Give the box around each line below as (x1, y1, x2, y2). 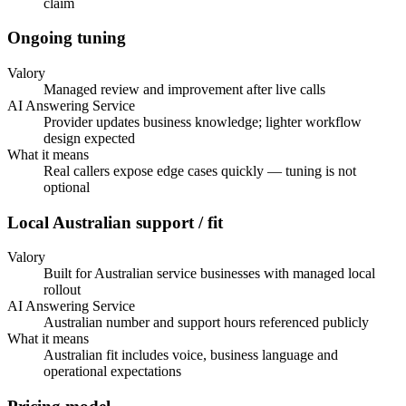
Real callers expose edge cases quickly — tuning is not (43, 162, 356, 179)
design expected (43, 130, 135, 146)
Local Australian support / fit (7, 212, 223, 232)
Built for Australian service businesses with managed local (43, 266, 375, 282)
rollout (43, 282, 81, 298)
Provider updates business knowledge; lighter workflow (43, 113, 362, 130)
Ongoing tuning (7, 28, 126, 48)
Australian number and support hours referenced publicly (43, 314, 369, 331)
